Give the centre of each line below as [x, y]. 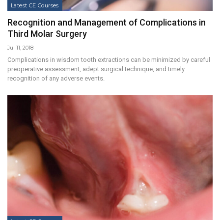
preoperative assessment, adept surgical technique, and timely [96, 69]
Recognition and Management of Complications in [107, 23]
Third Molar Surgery [47, 34]
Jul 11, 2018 [20, 48]
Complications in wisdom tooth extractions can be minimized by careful [109, 60]
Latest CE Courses [35, 6]
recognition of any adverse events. [56, 79]
